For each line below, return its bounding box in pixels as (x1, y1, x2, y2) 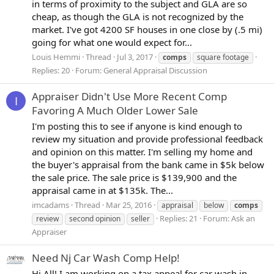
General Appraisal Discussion (103, 65, 207, 76)
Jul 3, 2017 (117, 51, 153, 63)
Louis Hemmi (32, 51, 80, 63)
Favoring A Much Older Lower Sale (32, 103, 198, 118)
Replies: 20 (32, 65, 70, 76)
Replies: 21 (160, 212, 198, 224)
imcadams (32, 199, 69, 210)
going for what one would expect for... (32, 36, 192, 49)
